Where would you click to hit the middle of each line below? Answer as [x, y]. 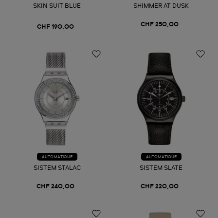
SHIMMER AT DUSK [161, 7]
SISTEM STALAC [57, 168]
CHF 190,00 [55, 27]
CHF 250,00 [160, 25]
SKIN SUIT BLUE [57, 7]
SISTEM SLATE [161, 168]
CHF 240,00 [55, 187]
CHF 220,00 [160, 187]
